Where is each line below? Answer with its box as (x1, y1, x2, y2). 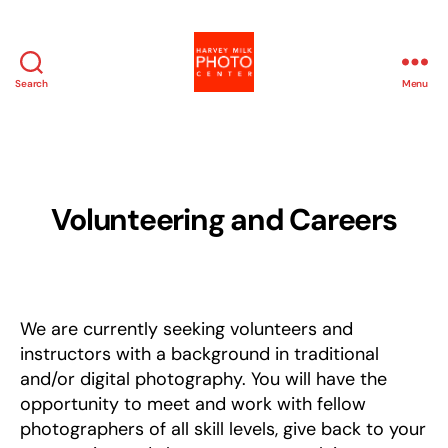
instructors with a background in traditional (20, 342, 379, 366)
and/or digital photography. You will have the (20, 367, 387, 391)
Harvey (223, 89, 282, 114)
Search (15, 77, 48, 90)
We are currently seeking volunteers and (20, 317, 353, 341)
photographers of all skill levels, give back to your (20, 417, 426, 441)
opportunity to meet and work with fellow (20, 392, 366, 416)
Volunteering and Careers (51, 200, 397, 239)
